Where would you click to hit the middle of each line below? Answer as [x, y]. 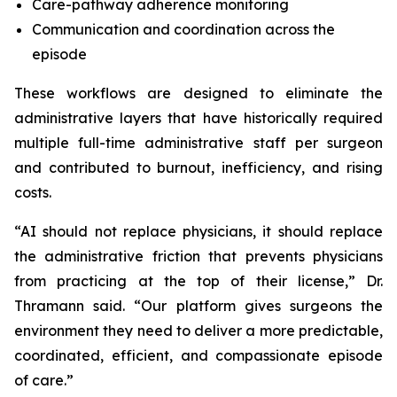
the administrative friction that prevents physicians [198, 256]
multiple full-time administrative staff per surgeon [198, 143]
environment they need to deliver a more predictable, [198, 331]
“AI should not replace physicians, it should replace [198, 231]
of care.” [44, 380]
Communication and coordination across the [183, 29]
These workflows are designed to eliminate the [198, 93]
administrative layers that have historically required [198, 118]
